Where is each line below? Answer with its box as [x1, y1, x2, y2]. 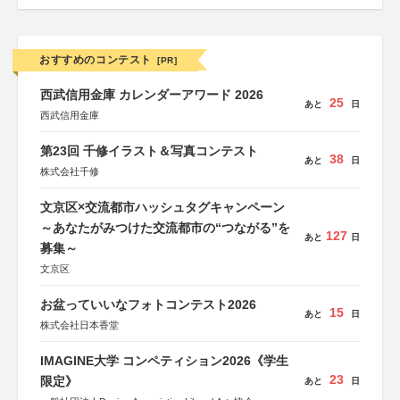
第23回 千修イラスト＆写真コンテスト [40, 144, 258, 158]
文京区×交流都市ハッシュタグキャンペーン [40, 200, 285, 214]
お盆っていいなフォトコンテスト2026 [40, 297, 256, 312]
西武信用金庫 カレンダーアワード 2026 [40, 87, 267, 102]
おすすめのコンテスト [39, 54, 152, 66]
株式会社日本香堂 [40, 320, 119, 330]
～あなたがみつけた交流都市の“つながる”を [40, 221, 290, 235]
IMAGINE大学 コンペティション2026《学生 [40, 354, 288, 368]
